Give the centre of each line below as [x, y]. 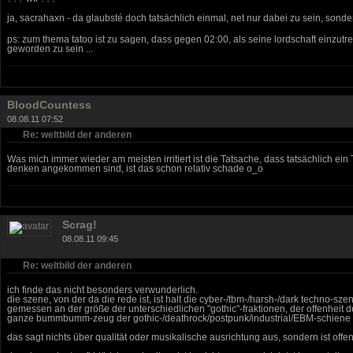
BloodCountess [49, 104]
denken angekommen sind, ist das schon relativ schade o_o [135, 168]
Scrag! [80, 224]
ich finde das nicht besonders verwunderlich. [102, 290]
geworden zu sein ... [50, 48]
